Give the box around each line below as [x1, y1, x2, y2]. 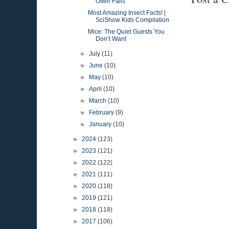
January [89, 121, 113, 128]
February [89, 109, 116, 116]
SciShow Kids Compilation [95, 16, 169, 24]
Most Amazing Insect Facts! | [87, 9, 166, 16]
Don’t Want [95, 35, 126, 42]
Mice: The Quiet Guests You [87, 28, 165, 35]
